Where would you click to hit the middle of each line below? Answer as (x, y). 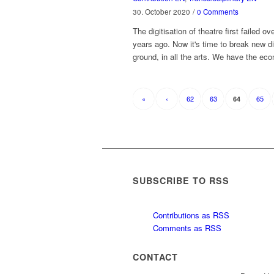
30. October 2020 (161, 11)
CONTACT (155, 257)
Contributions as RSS (190, 215)
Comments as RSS (186, 228)
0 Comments (218, 11)
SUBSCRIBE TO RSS (181, 180)
